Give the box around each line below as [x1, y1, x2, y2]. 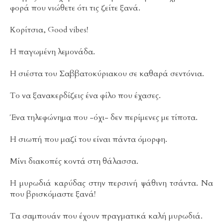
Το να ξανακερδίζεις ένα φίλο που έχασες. [10, 90, 161, 102]
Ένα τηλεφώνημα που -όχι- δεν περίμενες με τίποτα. [10, 112, 198, 123]
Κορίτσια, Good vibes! [10, 24, 88, 36]
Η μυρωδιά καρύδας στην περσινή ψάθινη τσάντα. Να [10, 178, 213, 189]
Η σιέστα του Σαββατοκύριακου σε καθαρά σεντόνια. [10, 68, 204, 80]
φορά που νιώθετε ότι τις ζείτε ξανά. [10, 2, 142, 14]
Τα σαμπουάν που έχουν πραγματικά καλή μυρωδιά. [10, 211, 203, 222]
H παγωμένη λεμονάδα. [10, 46, 95, 58]
